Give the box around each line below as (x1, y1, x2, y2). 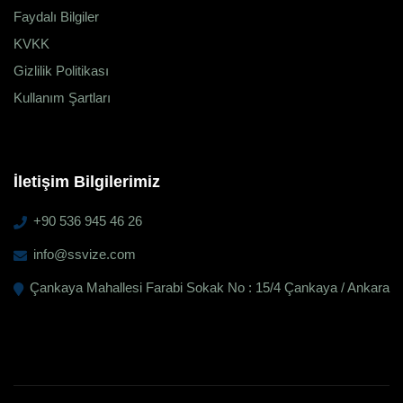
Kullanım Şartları (13, 89, 111, 105)
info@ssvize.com (33, 246, 136, 262)
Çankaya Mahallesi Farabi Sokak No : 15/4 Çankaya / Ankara (30, 279, 390, 295)
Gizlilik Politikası (13, 62, 109, 78)
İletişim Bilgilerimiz (13, 172, 160, 191)
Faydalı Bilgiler (13, 8, 99, 24)
